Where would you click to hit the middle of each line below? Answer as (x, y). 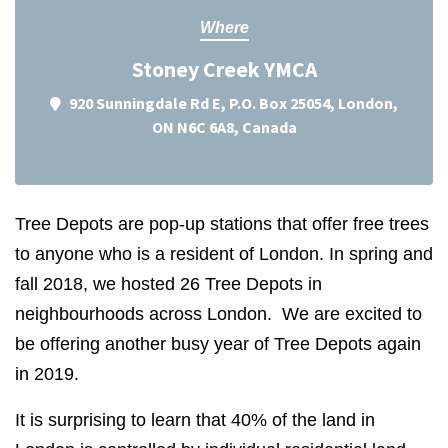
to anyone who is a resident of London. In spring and (224, 254)
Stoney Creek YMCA (224, 69)
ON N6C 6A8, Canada (224, 127)
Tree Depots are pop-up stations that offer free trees (222, 224)
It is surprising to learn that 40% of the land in (195, 420)
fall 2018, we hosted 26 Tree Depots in (168, 284)
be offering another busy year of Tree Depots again (218, 344)
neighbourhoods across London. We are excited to (218, 314)
